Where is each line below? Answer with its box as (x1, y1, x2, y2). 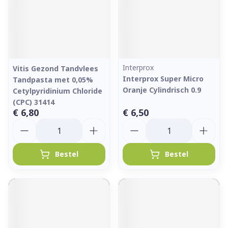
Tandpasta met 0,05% (13, 75, 93, 84)
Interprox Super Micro (123, 74, 204, 83)
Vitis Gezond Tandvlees (13, 64, 98, 73)
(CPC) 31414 (13, 97, 54, 107)
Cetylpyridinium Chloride (13, 86, 102, 96)
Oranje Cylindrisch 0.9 (123, 85, 201, 95)
